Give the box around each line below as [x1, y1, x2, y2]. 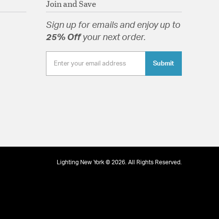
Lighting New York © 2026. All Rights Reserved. [56, 159, 182, 166]
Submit [153, 60, 174, 67]
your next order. [82, 33, 146, 42]
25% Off [45, 33, 83, 42]
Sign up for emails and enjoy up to [45, 21, 180, 30]
